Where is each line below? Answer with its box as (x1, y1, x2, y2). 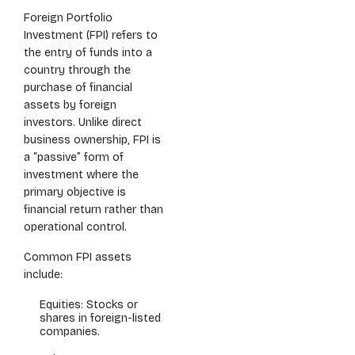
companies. (40, 325, 100, 338)
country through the (24, 63, 131, 77)
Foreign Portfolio (24, 11, 113, 25)
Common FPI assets (24, 250, 132, 264)
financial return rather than (24, 203, 163, 216)
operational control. (24, 220, 127, 234)
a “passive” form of (24, 151, 124, 164)
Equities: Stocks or (40, 298, 138, 311)
